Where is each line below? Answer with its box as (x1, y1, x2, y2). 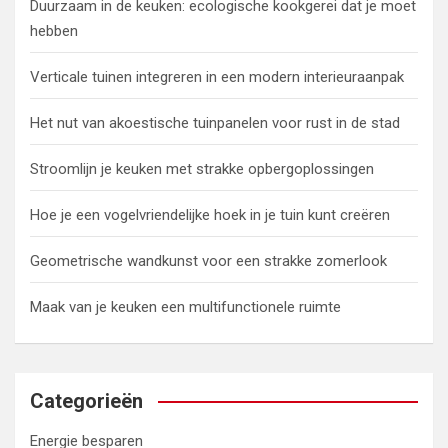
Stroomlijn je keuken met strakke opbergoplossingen (30, 160, 374, 179)
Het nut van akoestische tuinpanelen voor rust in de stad (30, 114, 400, 133)
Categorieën (30, 389, 143, 414)
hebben (30, 22, 78, 41)
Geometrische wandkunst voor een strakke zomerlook (30, 252, 387, 271)
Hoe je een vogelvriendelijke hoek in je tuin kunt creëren (30, 206, 390, 225)
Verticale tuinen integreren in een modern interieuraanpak (30, 68, 404, 87)
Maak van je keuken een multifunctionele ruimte (30, 298, 341, 317)
